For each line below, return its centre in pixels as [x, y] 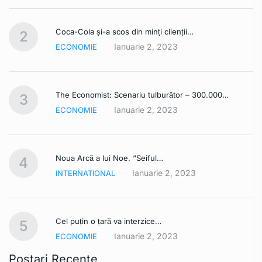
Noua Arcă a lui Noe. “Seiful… [109, 158]
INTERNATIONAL [85, 173]
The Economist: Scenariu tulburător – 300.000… [142, 94]
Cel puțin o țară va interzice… [108, 221]
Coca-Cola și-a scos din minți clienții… [125, 31]
